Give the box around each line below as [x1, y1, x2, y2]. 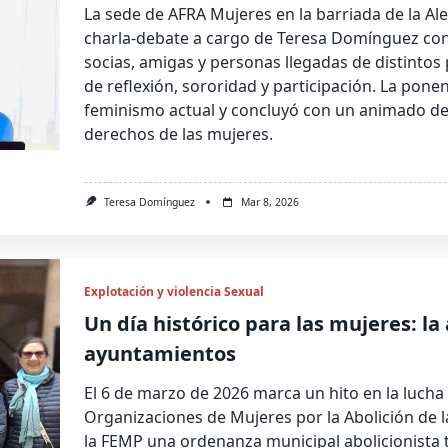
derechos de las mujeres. [84, 122, 274, 145]
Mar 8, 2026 [241, 194, 300, 209]
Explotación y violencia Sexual [84, 282, 265, 300]
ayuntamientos [84, 339, 237, 367]
